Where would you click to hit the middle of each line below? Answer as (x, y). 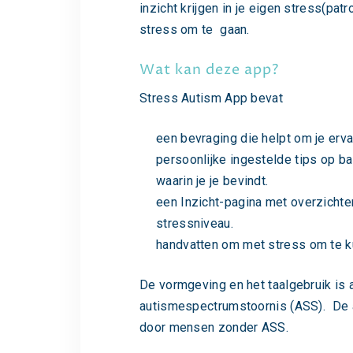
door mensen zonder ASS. (214, 327)
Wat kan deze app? (209, 70)
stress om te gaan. (198, 30)
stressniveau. (195, 223)
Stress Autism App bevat (211, 98)
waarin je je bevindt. (212, 181)
